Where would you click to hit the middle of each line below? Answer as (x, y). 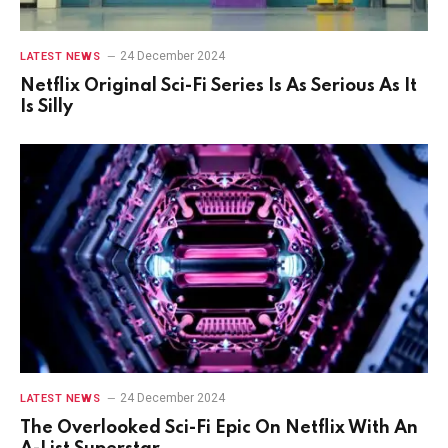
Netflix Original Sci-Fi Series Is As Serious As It (218, 85)
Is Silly (46, 106)
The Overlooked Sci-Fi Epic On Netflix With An (219, 428)
